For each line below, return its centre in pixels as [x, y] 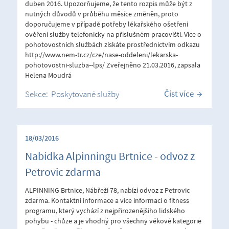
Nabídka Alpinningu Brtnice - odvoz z [110, 156]
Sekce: [38, 94]
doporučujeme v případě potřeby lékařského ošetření [107, 24]
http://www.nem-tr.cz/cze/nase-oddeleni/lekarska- [101, 54]
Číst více [179, 93]
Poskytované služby [85, 94]
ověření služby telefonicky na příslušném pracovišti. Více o [113, 34]
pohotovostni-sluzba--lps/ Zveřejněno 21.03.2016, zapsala [113, 65]
